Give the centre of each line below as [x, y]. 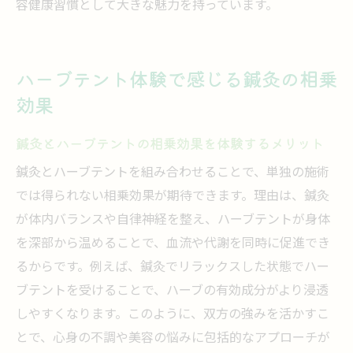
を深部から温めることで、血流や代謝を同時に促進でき [173, 244]
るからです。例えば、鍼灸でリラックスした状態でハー [173, 268]
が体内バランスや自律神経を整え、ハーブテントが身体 [173, 220]
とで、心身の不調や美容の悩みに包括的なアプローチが [173, 338]
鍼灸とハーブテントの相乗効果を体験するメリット [170, 143]
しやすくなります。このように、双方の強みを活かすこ [173, 315]
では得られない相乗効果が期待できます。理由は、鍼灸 [173, 197]
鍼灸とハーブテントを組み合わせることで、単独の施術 [173, 173]
